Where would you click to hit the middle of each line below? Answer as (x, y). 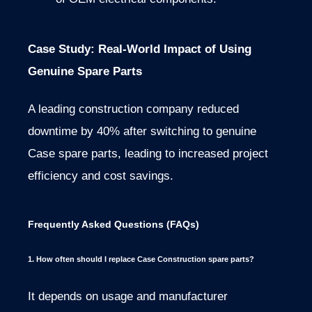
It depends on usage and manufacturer (128, 296)
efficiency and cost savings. (101, 176)
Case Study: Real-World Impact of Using (140, 49)
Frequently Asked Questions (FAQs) (114, 225)
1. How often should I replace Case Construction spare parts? (141, 259)
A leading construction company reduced (133, 109)
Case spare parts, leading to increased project (148, 154)
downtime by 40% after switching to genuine (142, 132)
